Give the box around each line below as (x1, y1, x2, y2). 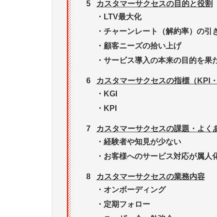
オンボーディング (104, 186, 166, 194)
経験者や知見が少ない (104, 138, 181, 146)
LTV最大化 (104, 13, 141, 21)
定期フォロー (104, 200, 150, 209)
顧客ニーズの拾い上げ (104, 42, 181, 50)
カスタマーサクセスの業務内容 (96, 172, 205, 181)
